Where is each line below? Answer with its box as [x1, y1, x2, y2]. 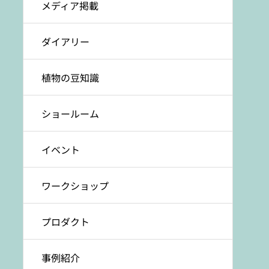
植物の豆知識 [41, 70, 99, 85]
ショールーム [41, 106, 99, 121]
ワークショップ [41, 178, 109, 193]
